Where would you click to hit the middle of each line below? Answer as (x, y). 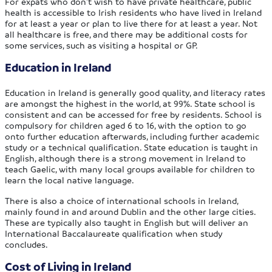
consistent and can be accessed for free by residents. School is (134, 114)
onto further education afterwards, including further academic (132, 136)
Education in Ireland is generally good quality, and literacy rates (135, 93)
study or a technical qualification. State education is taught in (132, 147)
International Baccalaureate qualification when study (114, 233)
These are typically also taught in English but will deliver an (127, 223)
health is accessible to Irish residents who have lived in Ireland (134, 12)
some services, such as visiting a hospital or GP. (102, 45)
